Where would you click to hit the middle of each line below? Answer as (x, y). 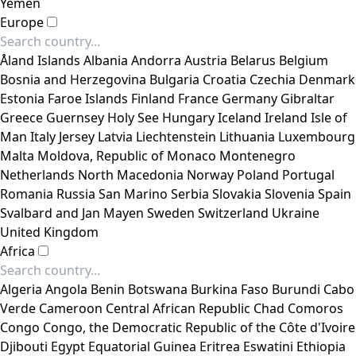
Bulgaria (174, 79)
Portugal (308, 175)
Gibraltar (308, 99)
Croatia (224, 79)
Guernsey (75, 118)
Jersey (77, 137)
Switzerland (233, 213)
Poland (258, 175)
